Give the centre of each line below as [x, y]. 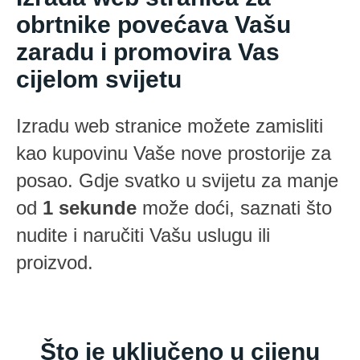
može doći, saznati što [234, 208]
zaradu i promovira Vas [148, 52]
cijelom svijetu [99, 79]
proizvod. [55, 262]
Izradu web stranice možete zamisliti [170, 126]
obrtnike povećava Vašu [153, 25]
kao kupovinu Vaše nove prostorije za [174, 153]
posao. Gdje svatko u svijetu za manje [177, 180]
